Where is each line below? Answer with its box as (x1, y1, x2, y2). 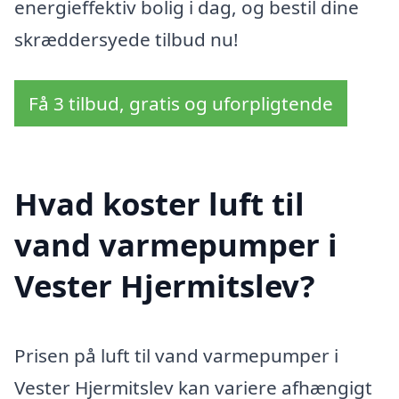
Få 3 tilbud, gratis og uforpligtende (28, 90, 333, 116)
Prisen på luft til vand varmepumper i (14, 343, 338, 369)
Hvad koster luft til (14, 183, 305, 225)
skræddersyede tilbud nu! (14, 27, 239, 53)
